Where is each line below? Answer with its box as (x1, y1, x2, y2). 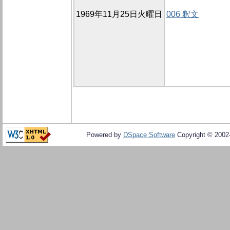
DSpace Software (123, 131, 175, 139)
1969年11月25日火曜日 (76, 10, 162, 19)
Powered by (86, 131, 123, 139)
